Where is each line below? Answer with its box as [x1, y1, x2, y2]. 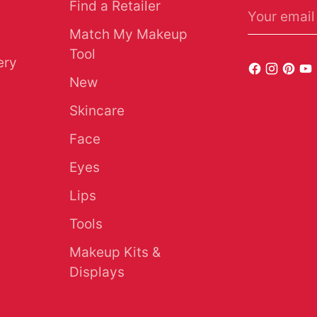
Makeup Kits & [69, 244, 161, 261]
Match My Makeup [69, 26, 188, 43]
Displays [69, 264, 125, 281]
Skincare [69, 103, 125, 120]
